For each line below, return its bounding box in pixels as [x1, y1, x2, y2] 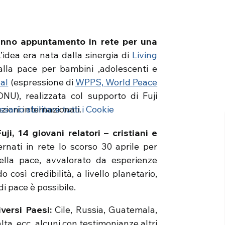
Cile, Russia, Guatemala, [51, 204, 158, 215]
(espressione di [8, 76, 75, 88]
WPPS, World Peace [75, 76, 158, 88]
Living [132, 49, 158, 61]
